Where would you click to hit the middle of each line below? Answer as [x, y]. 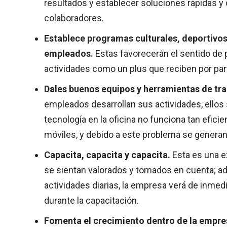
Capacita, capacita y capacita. [108, 155]
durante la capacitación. [91, 200]
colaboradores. [74, 18]
